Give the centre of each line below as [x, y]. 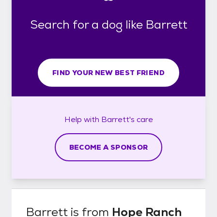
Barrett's [118, 119]
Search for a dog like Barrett [108, 24]
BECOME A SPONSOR [108, 147]
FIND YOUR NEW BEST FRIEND [108, 72]
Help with [83, 119]
